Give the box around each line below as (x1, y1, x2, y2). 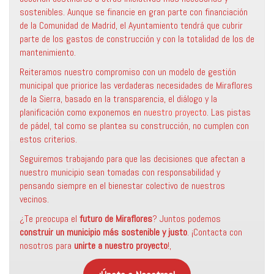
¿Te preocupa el (20, 212, 80, 225)
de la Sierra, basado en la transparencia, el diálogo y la (20, 92, 217, 105)
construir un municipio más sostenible (20, 226, 160, 239)
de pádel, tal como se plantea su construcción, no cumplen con (20, 119, 249, 132)
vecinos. (20, 193, 49, 206)
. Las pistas (207, 106, 251, 119)
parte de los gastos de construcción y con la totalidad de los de (20, 32, 254, 45)
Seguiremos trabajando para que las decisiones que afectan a (20, 152, 245, 165)
